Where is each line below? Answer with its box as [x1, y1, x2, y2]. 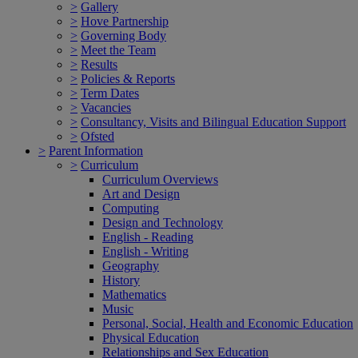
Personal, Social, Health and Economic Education [102, 316, 353, 330]
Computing [102, 201, 159, 215]
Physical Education [102, 330, 199, 344]
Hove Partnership [81, 14, 169, 28]
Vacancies [81, 100, 131, 114]
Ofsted [81, 129, 114, 143]
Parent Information [49, 143, 143, 157]
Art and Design [102, 186, 180, 201]
